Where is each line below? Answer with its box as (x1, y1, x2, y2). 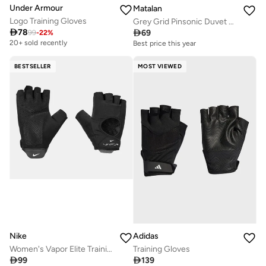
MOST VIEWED (138, 62, 182, 71)
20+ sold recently (9, 38, 68, 47)
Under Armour (9, 2, 63, 13)
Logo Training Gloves (9, 15, 87, 26)
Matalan (133, 4, 162, 14)
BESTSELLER (14, 62, 51, 71)
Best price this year (133, 39, 197, 48)
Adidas (133, 231, 159, 242)
